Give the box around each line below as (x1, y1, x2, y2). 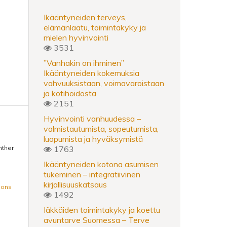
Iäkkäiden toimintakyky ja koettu (44, 204, 160, 215)
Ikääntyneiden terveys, (44, 12, 127, 22)
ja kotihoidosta (44, 88, 96, 98)
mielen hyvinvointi (44, 32, 108, 43)
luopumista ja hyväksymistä (44, 133, 143, 144)
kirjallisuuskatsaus (44, 179, 107, 190)
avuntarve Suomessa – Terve (44, 214, 149, 225)
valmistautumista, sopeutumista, (44, 123, 159, 134)
